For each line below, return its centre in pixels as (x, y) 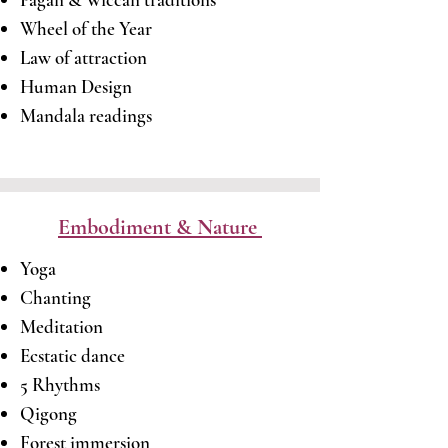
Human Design (76, 86)
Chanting (55, 297)
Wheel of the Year (86, 28)
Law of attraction (83, 57)
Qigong (48, 413)
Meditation (61, 326)
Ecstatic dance (72, 355)
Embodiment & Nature (160, 227)
